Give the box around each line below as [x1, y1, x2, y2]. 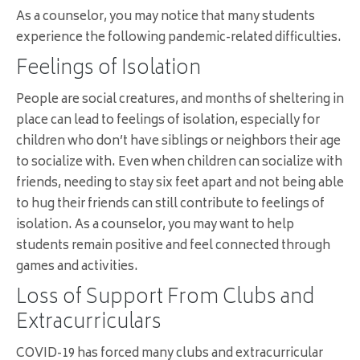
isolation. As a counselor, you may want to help [16, 215, 294, 237]
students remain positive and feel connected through [16, 235, 330, 258]
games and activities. [16, 256, 138, 279]
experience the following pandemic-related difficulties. [16, 27, 342, 50]
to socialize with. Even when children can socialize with [16, 152, 342, 174]
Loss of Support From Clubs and [16, 281, 314, 317]
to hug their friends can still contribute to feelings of [16, 194, 325, 216]
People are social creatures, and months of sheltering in [16, 89, 344, 112]
